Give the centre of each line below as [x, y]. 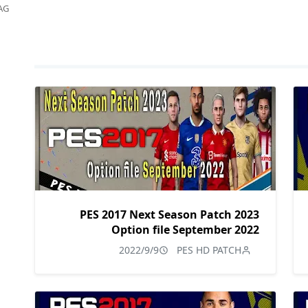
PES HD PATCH [209, 250]
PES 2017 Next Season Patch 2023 [169, 214]
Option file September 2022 [185, 229]
